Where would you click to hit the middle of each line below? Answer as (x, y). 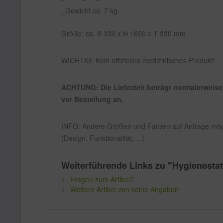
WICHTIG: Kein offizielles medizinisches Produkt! (138, 60)
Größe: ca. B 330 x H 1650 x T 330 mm (123, 33)
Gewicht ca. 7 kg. (92, 10)
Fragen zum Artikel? (101, 179)
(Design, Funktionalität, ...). (104, 138)
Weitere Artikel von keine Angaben (123, 189)
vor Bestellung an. (92, 99)
